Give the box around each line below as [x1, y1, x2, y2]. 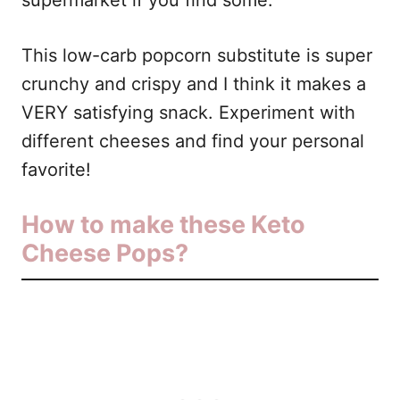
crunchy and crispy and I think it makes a [21, 73, 366, 96]
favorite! [21, 159, 91, 181]
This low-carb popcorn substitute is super [21, 45, 372, 67]
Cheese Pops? [21, 238, 188, 269]
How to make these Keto [21, 210, 305, 240]
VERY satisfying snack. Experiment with [21, 102, 355, 124]
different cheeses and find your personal [21, 130, 364, 153]
